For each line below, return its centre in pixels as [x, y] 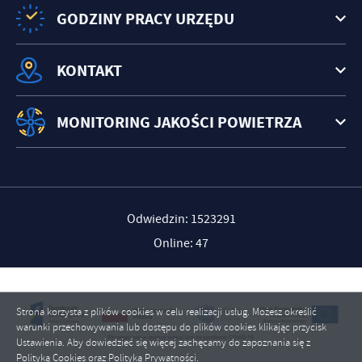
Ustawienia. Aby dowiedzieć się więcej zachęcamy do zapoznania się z [163, 343]
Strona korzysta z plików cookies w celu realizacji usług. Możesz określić [166, 312]
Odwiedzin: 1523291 [181, 219]
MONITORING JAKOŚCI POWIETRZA [179, 123]
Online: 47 [181, 244]
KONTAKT [89, 71]
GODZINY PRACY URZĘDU [145, 19]
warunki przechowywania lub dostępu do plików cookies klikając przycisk [171, 327]
